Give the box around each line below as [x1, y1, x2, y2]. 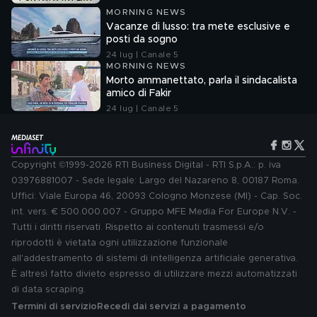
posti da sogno [106, 35, 178, 45]
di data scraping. [11, 285, 86, 294]
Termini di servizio [11, 302, 97, 311]
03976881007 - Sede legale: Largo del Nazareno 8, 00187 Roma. [11, 176, 299, 185]
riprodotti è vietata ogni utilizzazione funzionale [11, 238, 228, 248]
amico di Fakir [106, 88, 171, 98]
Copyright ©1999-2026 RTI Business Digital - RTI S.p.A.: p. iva [11, 161, 281, 170]
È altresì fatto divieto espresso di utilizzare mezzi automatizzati [11, 270, 297, 279]
